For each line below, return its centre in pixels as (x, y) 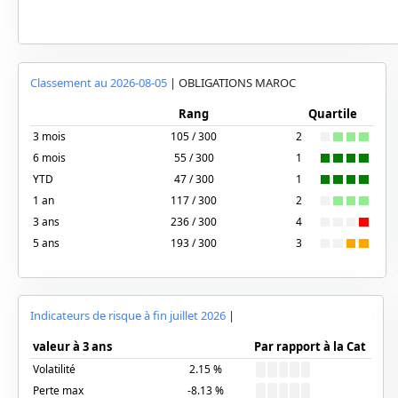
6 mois (50, 157)
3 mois (50, 136)
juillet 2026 (197, 315)
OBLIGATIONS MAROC (237, 82)
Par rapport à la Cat (310, 346)
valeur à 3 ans (73, 346)
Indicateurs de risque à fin (99, 315)
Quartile (333, 113)
